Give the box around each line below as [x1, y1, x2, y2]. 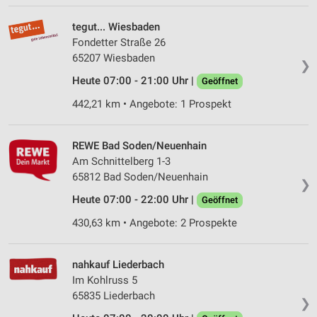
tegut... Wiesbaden [72, 21, 160, 34]
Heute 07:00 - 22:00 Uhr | [72, 193, 197, 207]
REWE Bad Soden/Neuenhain [72, 139, 207, 153]
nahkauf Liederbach [72, 258, 164, 272]
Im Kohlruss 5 [72, 274, 137, 287]
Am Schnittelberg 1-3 [72, 155, 171, 168]
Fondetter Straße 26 [72, 36, 166, 50]
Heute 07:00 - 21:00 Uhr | [72, 74, 197, 88]
